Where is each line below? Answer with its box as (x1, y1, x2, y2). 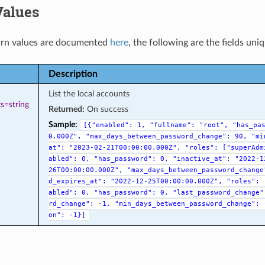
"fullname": (149, 121, 195, 129)
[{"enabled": (83, 121, 133, 129)
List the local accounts (48, 89, 130, 98)
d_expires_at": (48, 177, 106, 185)
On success (84, 104, 128, 114)
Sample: (48, 119, 77, 129)
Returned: (48, 104, 85, 114)
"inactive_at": (172, 154, 231, 163)
